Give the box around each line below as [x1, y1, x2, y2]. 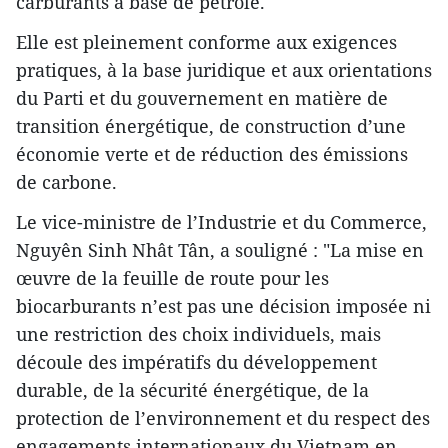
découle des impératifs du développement [16, 350, 377, 375]
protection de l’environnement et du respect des [16, 406, 430, 431]
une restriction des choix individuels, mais [16, 322, 381, 347]
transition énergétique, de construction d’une [16, 114, 406, 139]
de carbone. [16, 170, 117, 195]
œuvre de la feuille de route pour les [16, 266, 329, 291]
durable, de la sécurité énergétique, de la [16, 378, 369, 403]
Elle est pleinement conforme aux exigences [16, 30, 397, 55]
